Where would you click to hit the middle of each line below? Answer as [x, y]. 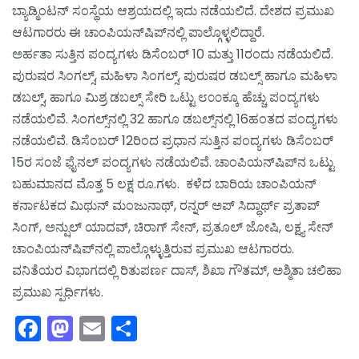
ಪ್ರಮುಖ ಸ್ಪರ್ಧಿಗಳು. [58, 292]
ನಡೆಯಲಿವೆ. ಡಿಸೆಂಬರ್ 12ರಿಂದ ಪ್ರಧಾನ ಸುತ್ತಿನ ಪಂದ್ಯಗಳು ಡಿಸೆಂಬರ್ [173, 141]
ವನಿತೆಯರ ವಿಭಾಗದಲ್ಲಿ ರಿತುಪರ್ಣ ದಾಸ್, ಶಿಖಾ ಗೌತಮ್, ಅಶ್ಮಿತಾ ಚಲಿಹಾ [177, 271]
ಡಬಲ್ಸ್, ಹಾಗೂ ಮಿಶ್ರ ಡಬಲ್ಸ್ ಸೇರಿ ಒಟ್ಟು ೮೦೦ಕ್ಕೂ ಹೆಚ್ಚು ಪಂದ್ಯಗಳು [166, 98]
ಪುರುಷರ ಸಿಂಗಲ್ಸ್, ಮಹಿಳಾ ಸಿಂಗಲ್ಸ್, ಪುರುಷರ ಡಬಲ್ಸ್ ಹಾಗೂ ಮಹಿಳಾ [175, 76]
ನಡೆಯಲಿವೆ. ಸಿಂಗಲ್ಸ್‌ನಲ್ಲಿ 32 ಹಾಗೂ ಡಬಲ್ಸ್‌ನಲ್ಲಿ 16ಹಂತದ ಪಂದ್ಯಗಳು [175, 119]
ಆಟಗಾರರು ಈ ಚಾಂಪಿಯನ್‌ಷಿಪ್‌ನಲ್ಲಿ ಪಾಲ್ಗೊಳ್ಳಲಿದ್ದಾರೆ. [138, 33]
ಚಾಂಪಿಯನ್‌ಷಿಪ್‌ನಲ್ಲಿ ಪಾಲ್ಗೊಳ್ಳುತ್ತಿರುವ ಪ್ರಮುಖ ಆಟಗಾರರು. [153, 249]
